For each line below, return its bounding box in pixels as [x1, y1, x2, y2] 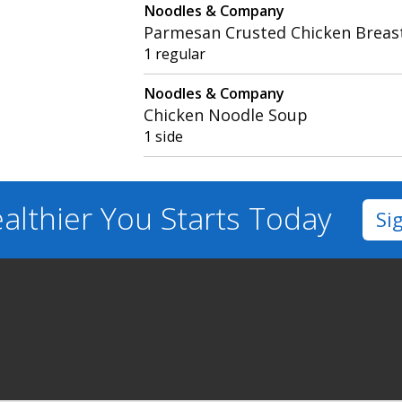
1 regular [144, 43, 206, 64]
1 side [144, 126, 184, 146]
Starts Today [161, 197, 331, 240]
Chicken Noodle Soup [144, 103, 309, 126]
